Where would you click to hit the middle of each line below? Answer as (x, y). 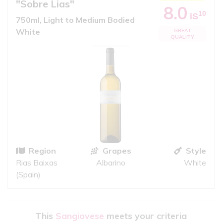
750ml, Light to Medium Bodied (75, 20)
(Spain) (28, 174)
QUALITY (182, 37)
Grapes (117, 150)
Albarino (111, 162)
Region (42, 150)
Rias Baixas (37, 162)
